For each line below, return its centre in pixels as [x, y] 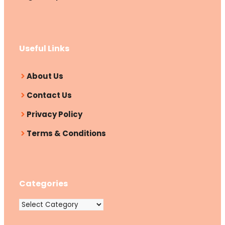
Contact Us [49, 95]
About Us [45, 76]
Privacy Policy [54, 115]
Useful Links [44, 49]
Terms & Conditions [66, 134]
